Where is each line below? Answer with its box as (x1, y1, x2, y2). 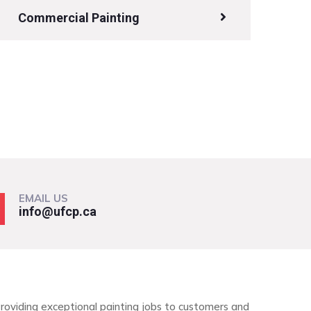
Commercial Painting (18, 10, 140, 25)
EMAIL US (19, 191, 68, 205)
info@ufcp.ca (19, 204, 96, 219)
